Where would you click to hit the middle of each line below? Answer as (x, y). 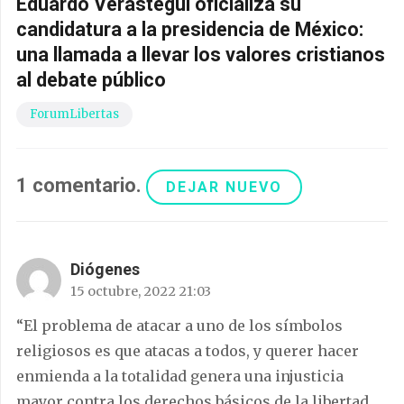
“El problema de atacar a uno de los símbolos (179, 326)
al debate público (91, 79)
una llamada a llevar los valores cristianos (201, 54)
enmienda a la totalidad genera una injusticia (180, 376)
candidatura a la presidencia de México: (190, 29)
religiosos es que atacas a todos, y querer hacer (188, 351)
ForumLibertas (74, 114)
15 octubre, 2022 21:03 (141, 292)
